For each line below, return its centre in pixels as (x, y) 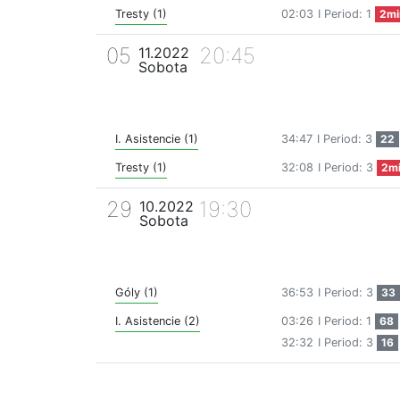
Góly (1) (137, 293)
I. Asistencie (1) (157, 139)
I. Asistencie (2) (158, 321)
